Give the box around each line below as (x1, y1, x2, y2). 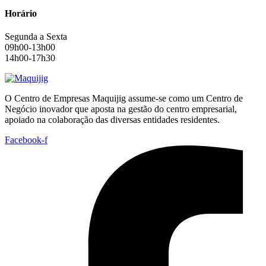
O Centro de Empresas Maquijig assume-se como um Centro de (5, 93, 243, 104)
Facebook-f (5, 135, 47, 145)
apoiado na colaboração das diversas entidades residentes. (5, 115, 220, 125)
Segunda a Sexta (5, 31, 67, 42)
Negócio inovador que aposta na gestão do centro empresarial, (5, 104, 237, 115)
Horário (5, 8, 37, 18)
